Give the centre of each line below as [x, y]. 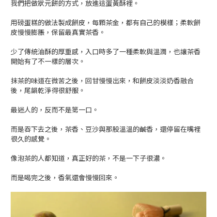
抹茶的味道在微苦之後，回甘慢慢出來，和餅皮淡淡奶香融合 [102, 81]
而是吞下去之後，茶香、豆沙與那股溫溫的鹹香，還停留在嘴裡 [106, 129]
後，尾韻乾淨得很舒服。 [48, 90]
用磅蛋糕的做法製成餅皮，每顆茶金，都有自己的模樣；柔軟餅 [106, 23]
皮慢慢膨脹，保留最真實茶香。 [58, 32]
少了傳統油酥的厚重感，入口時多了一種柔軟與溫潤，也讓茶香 [106, 52]
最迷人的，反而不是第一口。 [55, 110]
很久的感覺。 [31, 139]
